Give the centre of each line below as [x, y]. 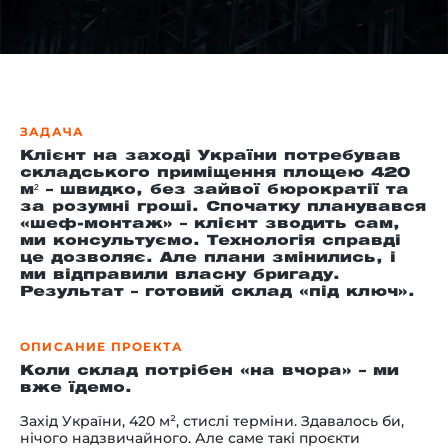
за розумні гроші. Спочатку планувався [223, 207]
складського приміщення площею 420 [215, 173]
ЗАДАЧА [52, 131]
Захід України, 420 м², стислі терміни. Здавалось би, [212, 421]
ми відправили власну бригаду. [180, 275]
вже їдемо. [76, 388]
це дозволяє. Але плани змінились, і [208, 258]
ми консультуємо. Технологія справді [210, 241]
